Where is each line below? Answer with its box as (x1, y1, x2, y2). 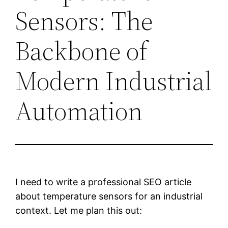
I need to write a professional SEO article (15, 176, 192, 187)
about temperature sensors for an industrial (15, 190, 203, 202)
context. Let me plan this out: (15, 205, 142, 216)
